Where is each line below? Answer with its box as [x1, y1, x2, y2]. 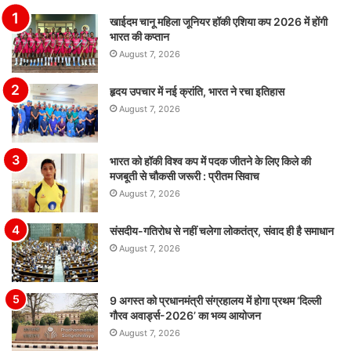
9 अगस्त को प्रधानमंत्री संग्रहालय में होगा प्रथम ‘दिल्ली [110, 294, 321, 308]
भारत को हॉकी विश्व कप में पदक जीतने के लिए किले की [110, 154, 311, 168]
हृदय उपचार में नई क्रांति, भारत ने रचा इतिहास [110, 85, 284, 99]
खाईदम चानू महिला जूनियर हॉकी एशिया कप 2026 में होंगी [110, 15, 327, 29]
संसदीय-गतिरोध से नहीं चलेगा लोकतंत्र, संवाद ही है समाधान [110, 224, 334, 238]
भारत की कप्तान [110, 30, 169, 44]
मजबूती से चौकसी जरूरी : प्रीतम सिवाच [110, 169, 259, 183]
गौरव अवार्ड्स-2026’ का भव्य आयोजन [110, 309, 261, 323]
